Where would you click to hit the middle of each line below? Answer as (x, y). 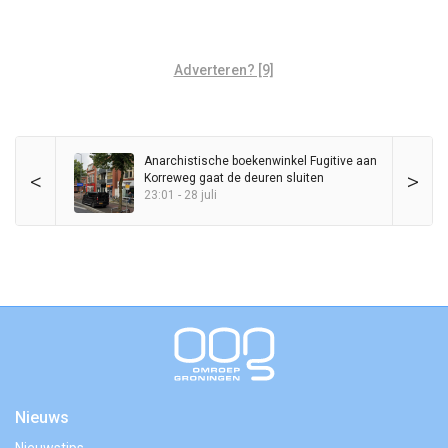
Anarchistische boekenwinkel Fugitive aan (260, 160)
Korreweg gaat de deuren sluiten (234, 177)
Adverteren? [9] (223, 69)
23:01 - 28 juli (180, 194)
